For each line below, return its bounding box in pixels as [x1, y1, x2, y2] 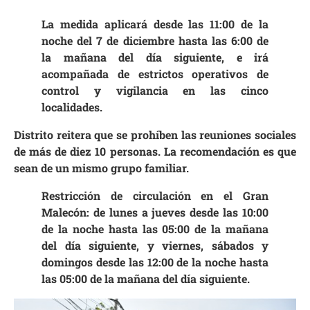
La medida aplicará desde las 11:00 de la [42, 16, 268, 31]
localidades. [42, 99, 102, 114]
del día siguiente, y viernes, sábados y [42, 237, 268, 253]
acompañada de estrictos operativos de [42, 66, 268, 81]
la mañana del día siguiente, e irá [42, 49, 268, 64]
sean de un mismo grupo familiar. [14, 160, 189, 175]
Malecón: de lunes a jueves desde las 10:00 [42, 204, 268, 219]
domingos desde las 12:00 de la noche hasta [42, 254, 268, 269]
